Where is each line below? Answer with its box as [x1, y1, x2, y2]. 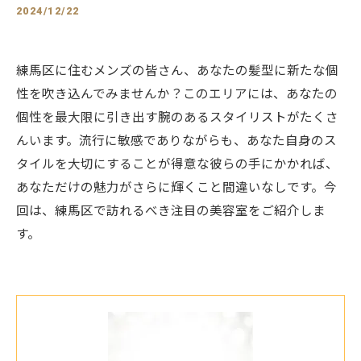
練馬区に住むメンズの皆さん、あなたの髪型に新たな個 [16, 64, 338, 78]
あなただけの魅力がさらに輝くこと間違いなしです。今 [16, 180, 337, 195]
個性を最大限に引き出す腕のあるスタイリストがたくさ [16, 110, 338, 125]
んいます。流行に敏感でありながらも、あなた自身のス [16, 134, 337, 148]
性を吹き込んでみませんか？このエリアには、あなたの [16, 87, 338, 102]
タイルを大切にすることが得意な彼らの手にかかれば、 [16, 157, 338, 172]
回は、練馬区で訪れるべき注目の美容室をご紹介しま [16, 204, 326, 218]
